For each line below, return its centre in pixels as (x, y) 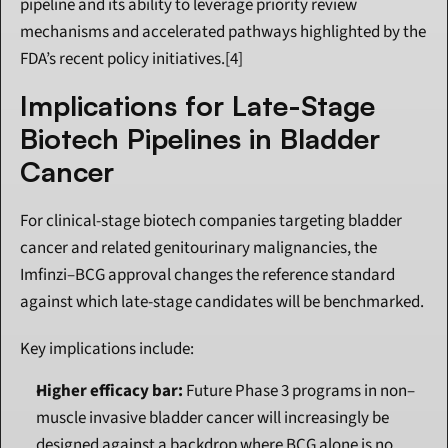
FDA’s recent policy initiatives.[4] (131, 59)
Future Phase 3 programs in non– (299, 391)
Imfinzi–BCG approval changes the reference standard (207, 275)
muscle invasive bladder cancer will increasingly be (212, 418)
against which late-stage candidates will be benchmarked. (222, 302)
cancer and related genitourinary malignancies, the (198, 248)
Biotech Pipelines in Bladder (200, 139)
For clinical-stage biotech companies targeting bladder (211, 221)
